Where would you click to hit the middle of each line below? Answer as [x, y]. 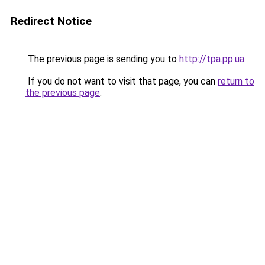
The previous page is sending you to [102, 59]
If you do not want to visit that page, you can [122, 81]
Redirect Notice [51, 21]
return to [236, 81]
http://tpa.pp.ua [212, 59]
